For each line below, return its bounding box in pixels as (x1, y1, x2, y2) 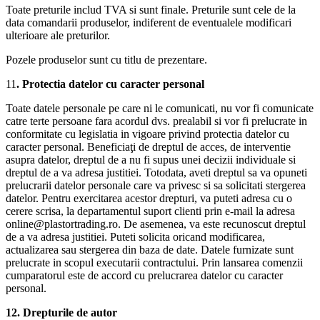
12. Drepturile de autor (6, 306, 117, 319)
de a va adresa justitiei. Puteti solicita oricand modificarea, (6, 230, 265, 243)
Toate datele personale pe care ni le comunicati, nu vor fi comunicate (6, 101, 314, 114)
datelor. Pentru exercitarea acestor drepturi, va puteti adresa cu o (6, 191, 292, 204)
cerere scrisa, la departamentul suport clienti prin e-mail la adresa (6, 204, 295, 217)
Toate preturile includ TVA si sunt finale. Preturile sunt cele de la (6, 3, 296, 16)
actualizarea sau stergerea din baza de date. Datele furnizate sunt (6, 243, 294, 256)
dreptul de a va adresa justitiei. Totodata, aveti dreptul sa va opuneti (6, 166, 307, 179)
